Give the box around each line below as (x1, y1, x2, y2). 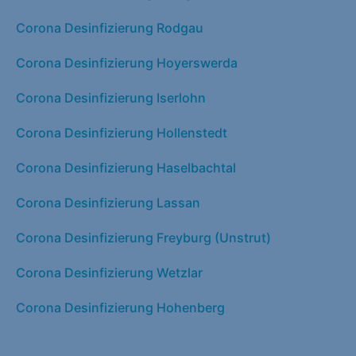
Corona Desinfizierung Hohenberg (16, 299, 225, 315)
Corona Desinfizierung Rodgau (16, 19, 203, 36)
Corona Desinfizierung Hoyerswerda (16, 54, 238, 71)
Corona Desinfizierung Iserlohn (16, 89, 206, 106)
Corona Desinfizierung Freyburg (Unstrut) (16, 229, 271, 246)
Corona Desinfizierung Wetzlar (16, 264, 203, 281)
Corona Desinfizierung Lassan (16, 194, 200, 211)
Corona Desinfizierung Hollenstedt (16, 124, 227, 141)
